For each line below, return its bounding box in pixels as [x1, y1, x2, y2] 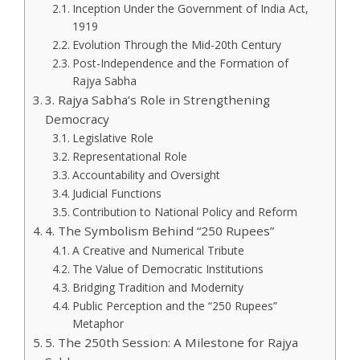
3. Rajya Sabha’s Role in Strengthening [45, 91, 271, 108]
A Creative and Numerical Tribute [72, 242, 244, 258]
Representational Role [72, 148, 187, 164]
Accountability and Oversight [72, 166, 220, 182]
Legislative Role [72, 129, 153, 145]
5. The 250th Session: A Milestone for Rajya [45, 333, 299, 350]
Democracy [45, 110, 110, 127]
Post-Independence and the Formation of [72, 55, 288, 71]
